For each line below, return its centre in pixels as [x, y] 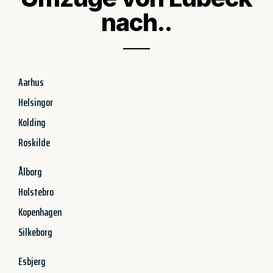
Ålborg [30, 172]
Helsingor [36, 102]
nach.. [136, 22]
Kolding [32, 122]
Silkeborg [35, 232]
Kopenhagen [40, 212]
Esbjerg [32, 261]
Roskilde [34, 142]
